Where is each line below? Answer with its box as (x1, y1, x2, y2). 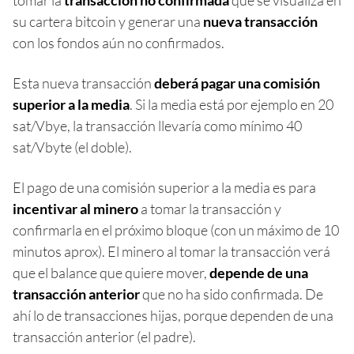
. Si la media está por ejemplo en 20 (130, 96, 333, 113)
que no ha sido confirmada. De (140, 285, 323, 303)
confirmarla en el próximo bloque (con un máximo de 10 (13, 221, 339, 239)
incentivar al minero (13, 200, 138, 217)
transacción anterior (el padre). (13, 328, 196, 345)
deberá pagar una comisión (154, 74, 320, 92)
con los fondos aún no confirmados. (13, 34, 224, 51)
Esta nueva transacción (13, 74, 154, 92)
